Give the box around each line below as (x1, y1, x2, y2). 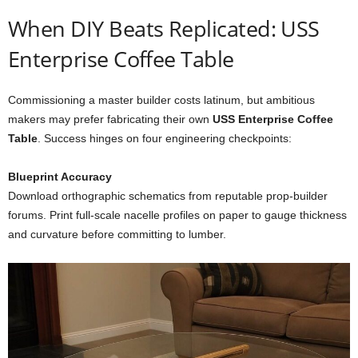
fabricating (107, 113, 163, 125)
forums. (8, 209, 50, 221)
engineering (165, 132, 229, 145)
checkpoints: (229, 132, 292, 145)
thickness (300, 209, 347, 221)
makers (8, 113, 49, 125)
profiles (163, 209, 203, 221)
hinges (89, 132, 126, 145)
